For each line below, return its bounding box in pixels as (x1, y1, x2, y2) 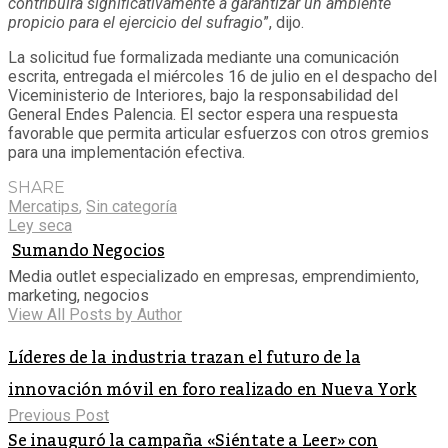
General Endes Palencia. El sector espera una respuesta (8, 104, 398, 124)
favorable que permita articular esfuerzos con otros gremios (8, 123, 429, 143)
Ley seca (8, 215, 72, 235)
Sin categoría (86, 196, 177, 216)
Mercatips (8, 196, 79, 216)
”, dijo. (263, 12, 304, 32)
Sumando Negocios (11, 234, 165, 267)
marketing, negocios (8, 285, 149, 305)
